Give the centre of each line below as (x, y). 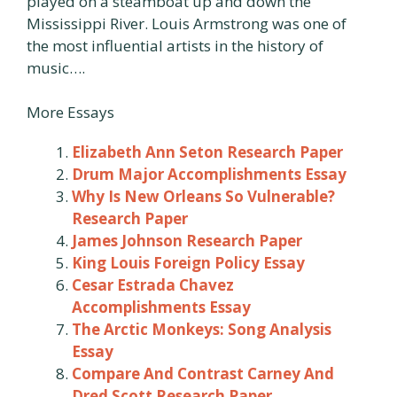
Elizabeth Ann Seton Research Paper (207, 152)
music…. (56, 67)
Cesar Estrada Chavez (153, 285)
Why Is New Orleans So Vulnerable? (203, 196)
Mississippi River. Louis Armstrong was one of (187, 23)
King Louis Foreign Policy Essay (188, 263)
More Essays (70, 112)
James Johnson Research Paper (187, 241)
